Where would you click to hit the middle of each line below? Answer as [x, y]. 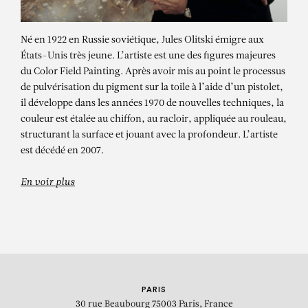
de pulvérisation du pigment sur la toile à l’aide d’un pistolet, [152, 88]
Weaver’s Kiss [154, 169]
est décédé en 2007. [62, 151]
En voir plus [48, 182]
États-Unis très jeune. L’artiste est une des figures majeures [148, 56]
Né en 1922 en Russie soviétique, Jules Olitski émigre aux [142, 41]
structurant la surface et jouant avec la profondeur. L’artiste [149, 135]
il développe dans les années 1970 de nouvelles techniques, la [152, 104]
